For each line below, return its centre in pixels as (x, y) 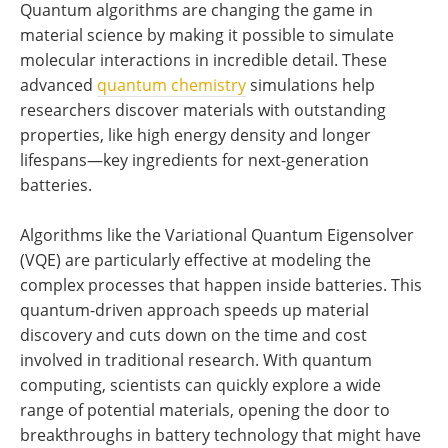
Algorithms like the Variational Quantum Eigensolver (217, 235)
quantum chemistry (171, 85)
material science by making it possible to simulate (207, 35)
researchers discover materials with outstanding (203, 110)
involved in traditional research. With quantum (196, 360)
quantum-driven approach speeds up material (194, 310)
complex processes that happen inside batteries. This (221, 285)
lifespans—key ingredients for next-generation (194, 160)
